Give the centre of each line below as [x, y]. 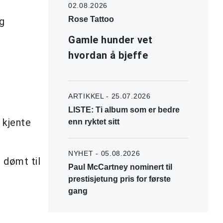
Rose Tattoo [91, 19]
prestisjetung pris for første [119, 179]
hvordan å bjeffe [108, 55]
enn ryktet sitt [94, 121]
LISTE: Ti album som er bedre [124, 110]
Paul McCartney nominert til [120, 167]
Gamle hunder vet [110, 40]
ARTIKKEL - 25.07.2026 [110, 96]
